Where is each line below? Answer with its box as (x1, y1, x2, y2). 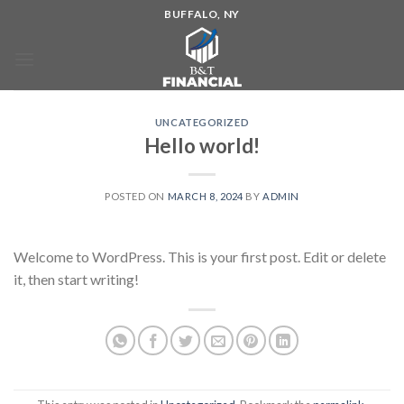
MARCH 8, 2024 (167, 189, 243, 202)
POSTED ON (105, 189, 168, 202)
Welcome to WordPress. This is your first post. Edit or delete (14, 247, 386, 265)
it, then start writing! (14, 270, 139, 288)
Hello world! (144, 133, 260, 158)
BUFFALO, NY (164, 6, 240, 21)
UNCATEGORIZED (154, 116, 250, 128)
